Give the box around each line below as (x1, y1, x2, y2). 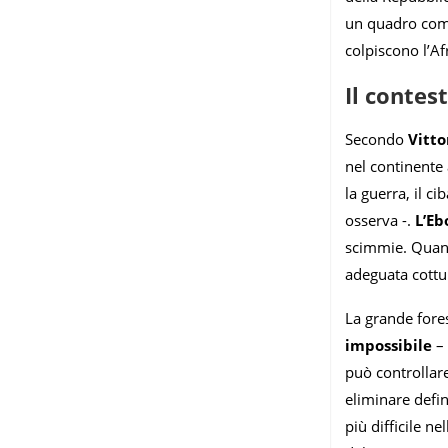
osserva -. (345, 210, 415, 231)
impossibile (345, 335, 432, 356)
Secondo (345, 129, 408, 150)
